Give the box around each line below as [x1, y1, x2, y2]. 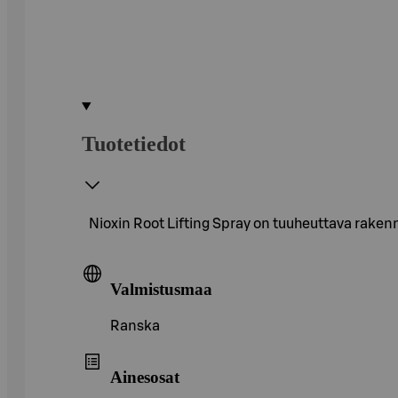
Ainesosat [110, 367, 179, 386]
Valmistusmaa [110, 279, 212, 298]
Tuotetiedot [82, 131, 186, 155]
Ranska [110, 319, 160, 334]
